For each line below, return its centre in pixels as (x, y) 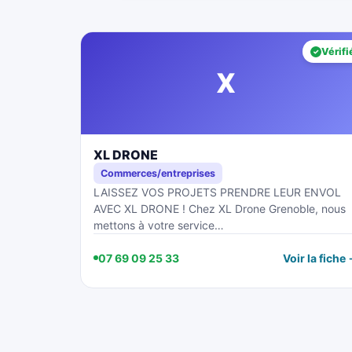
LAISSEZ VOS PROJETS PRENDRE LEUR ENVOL (217, 192)
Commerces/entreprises (158, 173)
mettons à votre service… (159, 225)
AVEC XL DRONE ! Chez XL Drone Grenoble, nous (220, 209)
